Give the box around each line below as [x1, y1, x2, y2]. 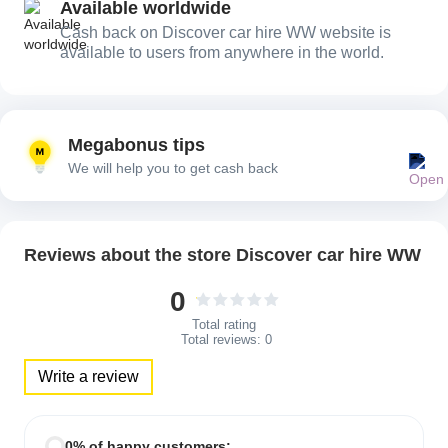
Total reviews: [180, 332, 261, 348]
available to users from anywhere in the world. [60, 44, 384, 62]
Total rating [192, 317, 256, 333]
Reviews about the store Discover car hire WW [24, 245, 421, 266]
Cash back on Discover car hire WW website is [60, 24, 391, 42]
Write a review [38, 368, 139, 386]
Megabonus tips [68, 135, 205, 156]
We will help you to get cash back [68, 160, 278, 177]
